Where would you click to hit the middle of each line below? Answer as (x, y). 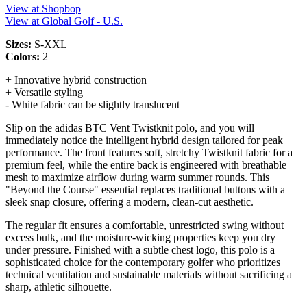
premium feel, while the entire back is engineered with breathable (146, 164)
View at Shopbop (43, 8)
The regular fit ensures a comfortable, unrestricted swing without (145, 225)
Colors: (23, 56)
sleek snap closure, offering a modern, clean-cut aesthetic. (130, 201)
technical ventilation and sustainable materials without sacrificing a (149, 274)
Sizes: (20, 44)
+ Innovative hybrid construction (76, 79)
